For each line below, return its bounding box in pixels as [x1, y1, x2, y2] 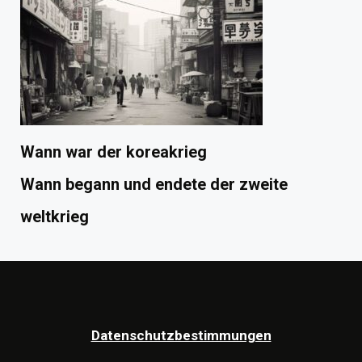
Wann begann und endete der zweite [20, 175, 288, 195]
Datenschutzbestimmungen [90, 327, 271, 344]
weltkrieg [20, 207, 89, 227]
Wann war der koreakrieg [20, 142, 207, 162]
